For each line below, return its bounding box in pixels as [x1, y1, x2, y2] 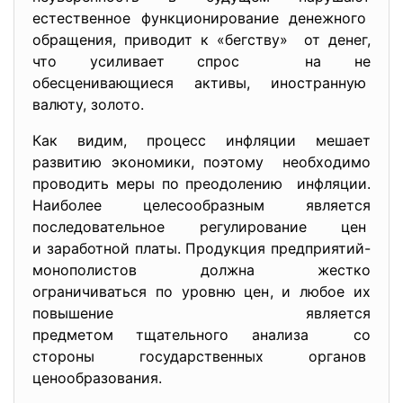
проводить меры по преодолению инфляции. [32, 175, 371, 193]
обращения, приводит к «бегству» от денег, [32, 31, 371, 49]
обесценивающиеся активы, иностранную [32, 74, 371, 92]
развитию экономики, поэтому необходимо [32, 153, 371, 171]
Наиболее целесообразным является [32, 196, 371, 214]
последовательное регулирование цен [32, 218, 371, 236]
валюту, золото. [32, 95, 144, 113]
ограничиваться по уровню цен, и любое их [32, 282, 371, 300]
